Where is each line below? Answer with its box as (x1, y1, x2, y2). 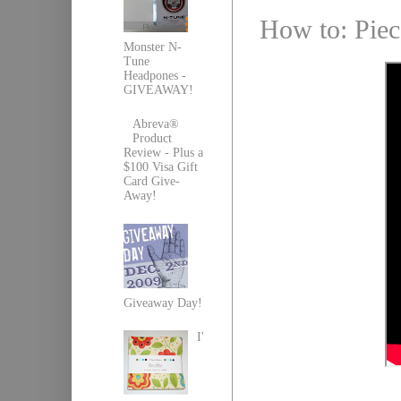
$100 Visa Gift (123, 160, 198, 175)
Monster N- (123, 39, 182, 54)
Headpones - (123, 68, 186, 82)
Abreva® (132, 117, 180, 132)
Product (132, 132, 173, 146)
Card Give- (123, 175, 180, 189)
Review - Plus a (123, 146, 203, 160)
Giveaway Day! (123, 295, 202, 310)
